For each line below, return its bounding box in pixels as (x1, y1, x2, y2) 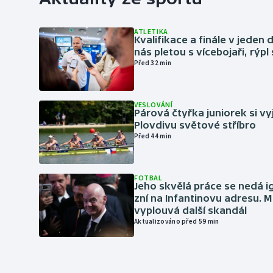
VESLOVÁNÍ (134, 100, 173, 109)
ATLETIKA (134, 27, 168, 36)
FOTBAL (134, 173, 163, 182)
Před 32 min (134, 58, 172, 67)
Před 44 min (134, 132, 172, 140)
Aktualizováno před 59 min (134, 217, 219, 225)
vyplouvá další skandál (134, 205, 247, 216)
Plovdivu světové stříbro (134, 119, 256, 130)
